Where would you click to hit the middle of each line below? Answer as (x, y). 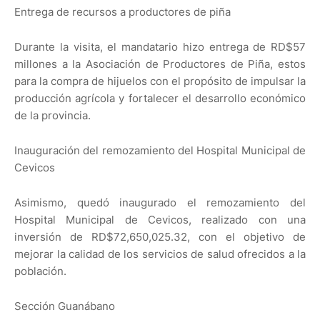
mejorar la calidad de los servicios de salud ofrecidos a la (160, 254)
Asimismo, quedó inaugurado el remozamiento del (160, 203)
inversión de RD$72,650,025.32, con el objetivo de (160, 237)
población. (40, 271)
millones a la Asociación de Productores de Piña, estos (160, 64)
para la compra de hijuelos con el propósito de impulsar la (160, 81)
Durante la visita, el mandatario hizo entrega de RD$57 (160, 47)
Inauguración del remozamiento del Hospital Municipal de (160, 151)
